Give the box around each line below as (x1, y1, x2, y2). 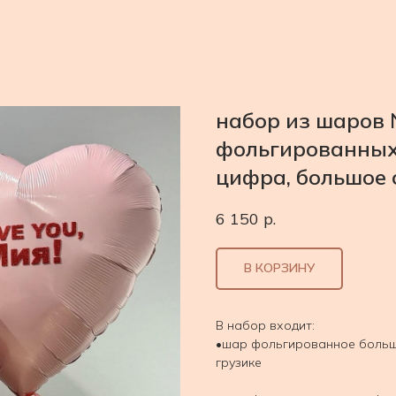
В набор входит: (216, 316, 315, 333)
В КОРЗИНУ (244, 260, 315, 277)
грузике (216, 354, 262, 370)
